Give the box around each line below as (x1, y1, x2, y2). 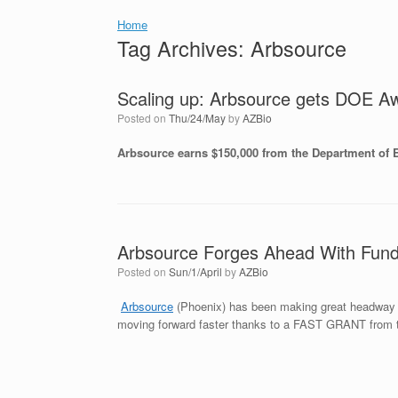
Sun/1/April (169, 264, 222, 279)
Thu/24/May (169, 110, 226, 125)
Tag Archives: (117, 33, 251, 63)
